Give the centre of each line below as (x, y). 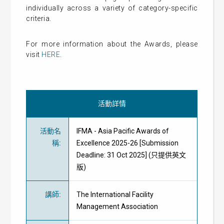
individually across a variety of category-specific (112, 8)
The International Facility (115, 194)
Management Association (117, 206)
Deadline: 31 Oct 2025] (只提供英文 (131, 155)
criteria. (40, 18)
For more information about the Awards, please (112, 44)
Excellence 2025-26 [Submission (128, 143)
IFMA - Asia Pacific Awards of (123, 131)
